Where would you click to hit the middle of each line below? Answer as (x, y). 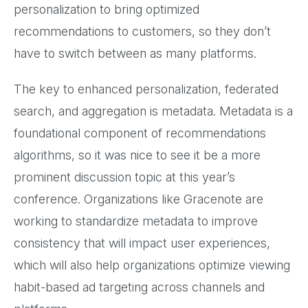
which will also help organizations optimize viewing (152, 265)
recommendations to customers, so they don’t (142, 31)
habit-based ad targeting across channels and (139, 287)
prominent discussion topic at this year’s (124, 177)
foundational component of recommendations (140, 133)
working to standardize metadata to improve (136, 221)
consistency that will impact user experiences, (142, 243)
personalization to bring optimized (107, 9)
